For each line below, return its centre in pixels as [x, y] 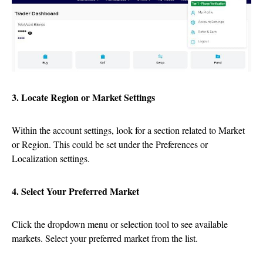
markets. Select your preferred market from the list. [105, 238]
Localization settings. [51, 159]
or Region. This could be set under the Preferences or [110, 144]
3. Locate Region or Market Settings [83, 97]
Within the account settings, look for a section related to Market [128, 130]
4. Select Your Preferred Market [75, 191]
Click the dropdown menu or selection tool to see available [120, 224]
